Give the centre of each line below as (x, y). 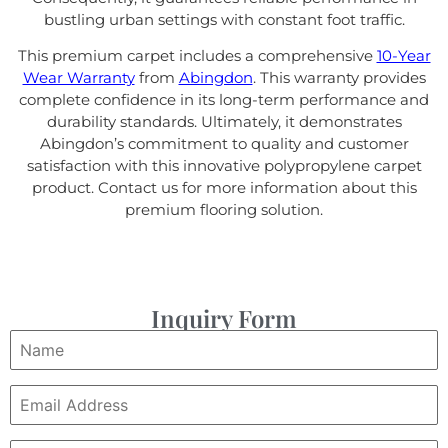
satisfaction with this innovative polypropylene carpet (224, 166)
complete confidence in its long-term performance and (224, 100)
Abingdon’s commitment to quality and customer (224, 144)
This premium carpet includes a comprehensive (197, 56)
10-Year (403, 56)
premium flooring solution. (224, 210)
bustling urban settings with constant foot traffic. (224, 19)
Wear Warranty (78, 78)
